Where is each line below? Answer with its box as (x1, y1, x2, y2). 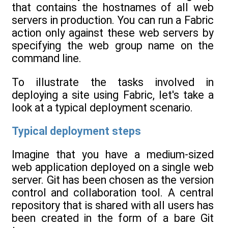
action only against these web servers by (12, 26, 214, 40)
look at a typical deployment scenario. (12, 101, 193, 114)
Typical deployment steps (12, 125, 141, 138)
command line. (12, 52, 81, 65)
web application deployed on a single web (12, 161, 214, 174)
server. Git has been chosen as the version (12, 174, 214, 187)
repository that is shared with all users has (12, 199, 214, 212)
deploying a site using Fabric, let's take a (12, 88, 214, 101)
